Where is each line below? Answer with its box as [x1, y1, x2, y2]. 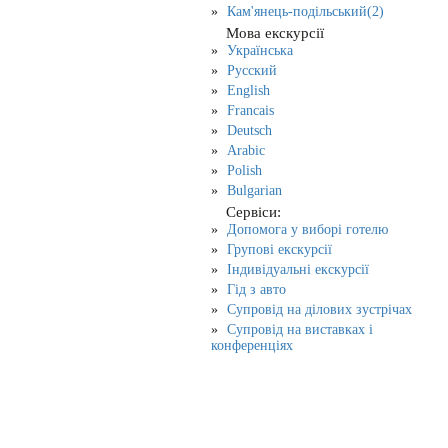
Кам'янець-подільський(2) [227, 3, 384, 19]
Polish [227, 162, 262, 178]
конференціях [211, 337, 293, 353]
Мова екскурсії [222, 24, 324, 41]
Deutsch [227, 122, 272, 138]
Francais [227, 102, 274, 118]
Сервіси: [222, 203, 281, 220]
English [227, 82, 270, 98]
